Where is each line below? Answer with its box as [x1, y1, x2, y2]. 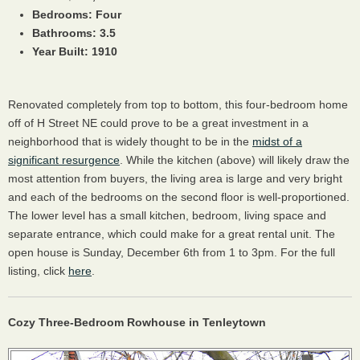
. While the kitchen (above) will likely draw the [120, 153, 350, 166]
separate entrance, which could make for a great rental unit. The [8, 227, 335, 240]
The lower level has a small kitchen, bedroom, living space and [8, 209, 326, 222]
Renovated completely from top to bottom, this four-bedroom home [8, 98, 348, 111]
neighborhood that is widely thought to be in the [8, 135, 252, 148]
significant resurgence [8, 153, 120, 166]
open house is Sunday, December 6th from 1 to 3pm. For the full [8, 246, 335, 259]
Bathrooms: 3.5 [32, 27, 116, 39]
